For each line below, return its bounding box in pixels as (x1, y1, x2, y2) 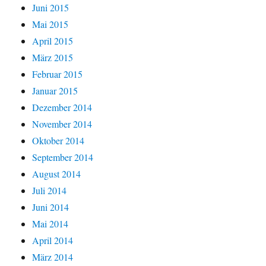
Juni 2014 (32, 200, 69, 213)
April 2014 (32, 233, 74, 246)
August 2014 (32, 167, 81, 180)
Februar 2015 (32, 67, 83, 80)
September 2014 (32, 150, 94, 163)
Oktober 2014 (32, 134, 85, 147)
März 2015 (32, 50, 74, 64)
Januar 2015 (32, 84, 78, 97)
